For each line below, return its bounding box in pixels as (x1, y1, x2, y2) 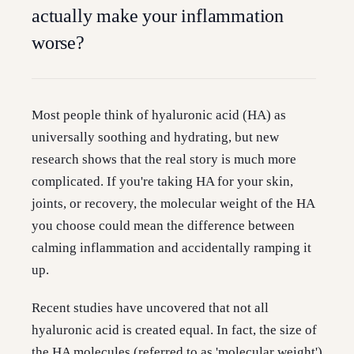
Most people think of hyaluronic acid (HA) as (32, 107, 286, 122)
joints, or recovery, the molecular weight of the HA (32, 196, 314, 211)
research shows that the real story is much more (32, 152, 296, 167)
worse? (32, 32, 85, 53)
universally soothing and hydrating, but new (32, 130, 279, 145)
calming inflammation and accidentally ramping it (32, 240, 311, 255)
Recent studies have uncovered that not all (32, 300, 269, 315)
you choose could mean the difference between (32, 218, 295, 233)
